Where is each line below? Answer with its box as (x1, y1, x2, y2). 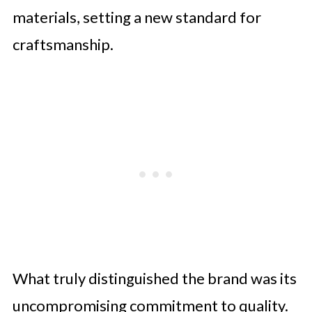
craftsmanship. (12, 34, 114, 54)
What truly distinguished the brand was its (12, 268, 297, 288)
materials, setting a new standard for (12, 7, 261, 26)
